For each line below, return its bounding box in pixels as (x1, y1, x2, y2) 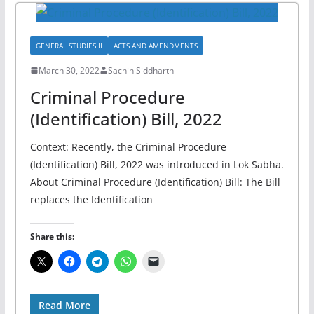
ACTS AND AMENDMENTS (113, 40, 198, 50)
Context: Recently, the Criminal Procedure (29, 139, 226, 153)
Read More (38, 298, 90, 312)
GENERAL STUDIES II (35, 40, 102, 50)
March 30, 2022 (38, 64, 100, 76)
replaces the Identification (29, 192, 153, 206)
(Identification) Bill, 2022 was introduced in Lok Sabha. (29, 157, 284, 171)
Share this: (29, 230, 74, 243)
